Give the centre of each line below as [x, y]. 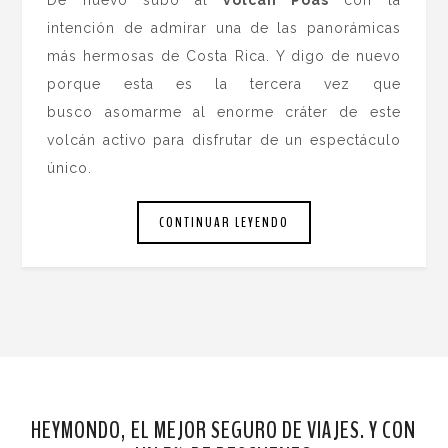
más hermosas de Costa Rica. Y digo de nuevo [224, 55]
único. [70, 167]
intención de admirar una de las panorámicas [224, 27]
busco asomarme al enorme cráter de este [224, 111]
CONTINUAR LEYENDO [224, 223]
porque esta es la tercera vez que [224, 83]
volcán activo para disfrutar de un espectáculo [224, 139]
